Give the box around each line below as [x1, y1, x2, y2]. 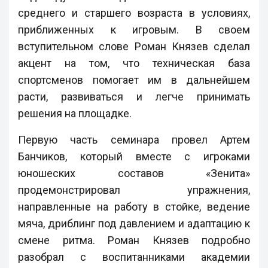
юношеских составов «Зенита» [18, 166, 250, 179]
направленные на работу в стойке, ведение [18, 200, 250, 213]
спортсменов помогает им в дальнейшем [18, 73, 250, 86]
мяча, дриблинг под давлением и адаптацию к [18, 217, 250, 230]
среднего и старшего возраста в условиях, [18, 6, 250, 19]
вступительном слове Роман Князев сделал [18, 39, 250, 53]
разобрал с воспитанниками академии [18, 250, 250, 263]
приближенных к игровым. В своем [18, 23, 250, 36]
